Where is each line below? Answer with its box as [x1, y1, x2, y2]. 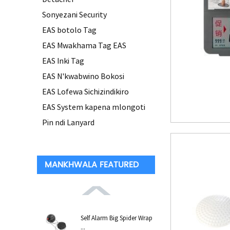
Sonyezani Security [42, 9, 107, 20]
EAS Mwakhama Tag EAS [42, 40, 126, 50]
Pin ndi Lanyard [42, 117, 94, 127]
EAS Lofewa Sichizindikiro [42, 86, 129, 97]
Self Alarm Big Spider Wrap [81, 214, 152, 222]
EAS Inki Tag [42, 55, 84, 66]
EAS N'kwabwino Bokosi [42, 71, 124, 81]
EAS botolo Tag [42, 25, 97, 35]
